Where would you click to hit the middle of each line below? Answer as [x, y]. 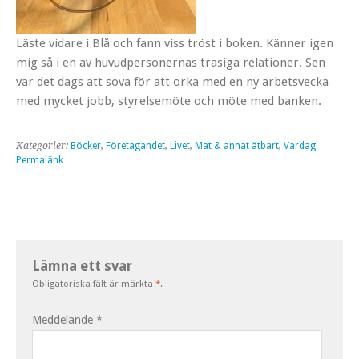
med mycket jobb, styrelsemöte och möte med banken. [169, 101]
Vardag [300, 145]
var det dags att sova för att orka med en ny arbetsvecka [172, 81]
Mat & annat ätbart [237, 145]
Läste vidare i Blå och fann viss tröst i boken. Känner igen [175, 43]
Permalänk [40, 160]
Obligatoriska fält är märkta [94, 283]
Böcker [86, 145]
